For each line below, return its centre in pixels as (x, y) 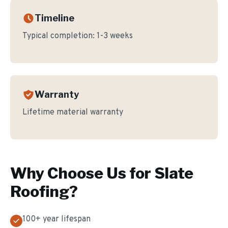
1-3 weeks (115, 36)
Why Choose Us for (82, 173)
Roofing (40, 191)
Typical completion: (60, 36)
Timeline (54, 18)
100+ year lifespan (56, 219)
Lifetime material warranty (73, 112)
